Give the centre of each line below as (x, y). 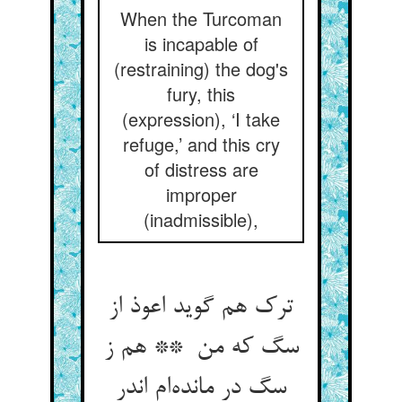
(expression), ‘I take (201, 119)
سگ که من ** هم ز (201, 348)
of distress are (201, 169)
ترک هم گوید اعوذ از (201, 308)
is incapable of (201, 44)
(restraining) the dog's (201, 69)
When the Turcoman (201, 18)
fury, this (201, 94)
